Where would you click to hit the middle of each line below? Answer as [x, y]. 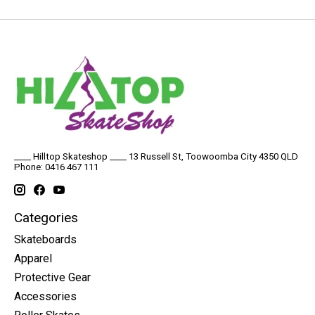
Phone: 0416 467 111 [56, 167]
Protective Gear [52, 277]
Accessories [45, 296]
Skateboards [45, 239]
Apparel [33, 258]
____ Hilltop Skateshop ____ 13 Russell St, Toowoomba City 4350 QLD [156, 157]
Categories [46, 217]
